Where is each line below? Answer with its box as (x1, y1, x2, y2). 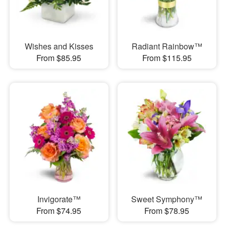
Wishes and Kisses (24, 40, 93, 52)
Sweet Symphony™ (131, 193, 203, 205)
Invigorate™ (37, 193, 81, 205)
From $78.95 (144, 205, 190, 217)
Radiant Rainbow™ (131, 40, 202, 52)
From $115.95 (142, 51, 192, 64)
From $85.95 (36, 51, 82, 64)
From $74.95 (36, 205, 82, 217)
